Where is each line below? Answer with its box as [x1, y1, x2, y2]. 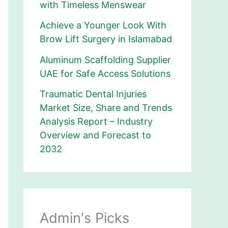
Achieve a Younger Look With [40, 20, 166, 31]
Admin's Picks [40, 210, 129, 227]
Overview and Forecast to [40, 130, 151, 141]
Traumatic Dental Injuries [40, 89, 147, 100]
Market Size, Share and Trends [40, 102, 172, 113]
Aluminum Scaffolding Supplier [40, 54, 171, 65]
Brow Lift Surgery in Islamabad [40, 34, 172, 45]
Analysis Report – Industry [40, 116, 153, 127]
